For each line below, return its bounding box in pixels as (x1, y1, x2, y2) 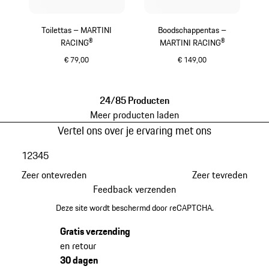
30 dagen (59, 252, 98, 267)
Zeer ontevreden (21, 168, 86, 183)
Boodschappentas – (158, 23, 227, 37)
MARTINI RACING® (160, 36, 225, 50)
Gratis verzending (59, 223, 130, 238)
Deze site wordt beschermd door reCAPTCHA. (55, 201, 214, 214)
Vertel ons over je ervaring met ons (58, 121, 211, 139)
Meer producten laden (90, 107, 179, 122)
